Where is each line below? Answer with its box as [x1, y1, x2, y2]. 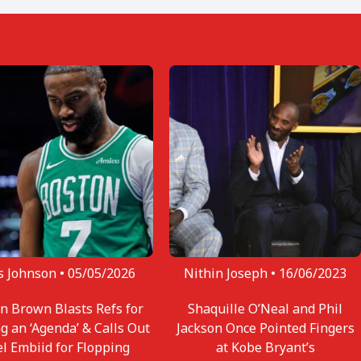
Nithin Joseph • [184, 263, 280, 282]
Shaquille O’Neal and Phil [188, 299, 343, 317]
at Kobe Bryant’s [215, 338, 315, 356]
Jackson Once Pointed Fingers [176, 318, 355, 337]
